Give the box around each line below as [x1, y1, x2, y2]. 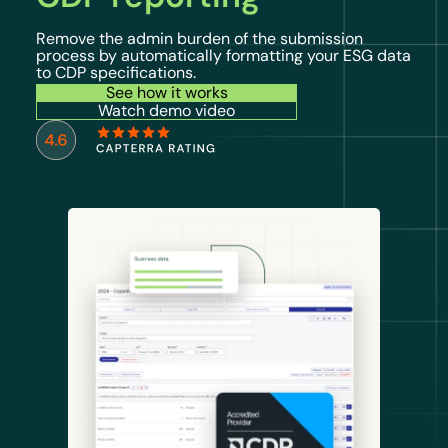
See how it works [105, 83, 228, 103]
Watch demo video [98, 101, 235, 121]
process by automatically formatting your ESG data [36, 45, 411, 65]
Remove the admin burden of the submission [36, 28, 363, 48]
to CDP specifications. [36, 62, 196, 82]
